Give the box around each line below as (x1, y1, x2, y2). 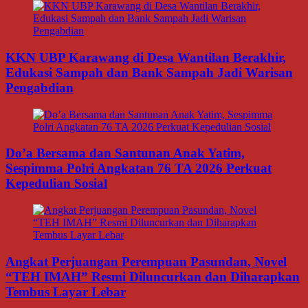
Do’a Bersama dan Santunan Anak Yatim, (5, 146, 245, 161)
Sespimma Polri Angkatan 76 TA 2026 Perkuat (5, 161, 272, 176)
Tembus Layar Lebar (5, 284, 126, 299)
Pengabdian (5, 80, 74, 95)
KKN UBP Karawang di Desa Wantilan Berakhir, (5, 49, 286, 65)
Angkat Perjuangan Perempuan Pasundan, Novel (5, 254, 287, 269)
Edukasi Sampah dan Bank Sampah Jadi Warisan (5, 65, 293, 80)
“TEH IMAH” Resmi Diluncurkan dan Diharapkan (5, 269, 300, 284)
